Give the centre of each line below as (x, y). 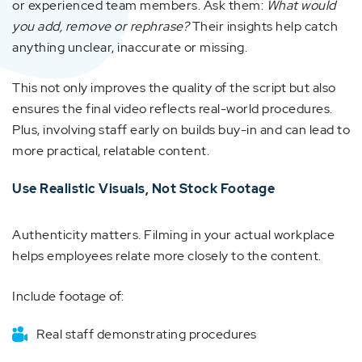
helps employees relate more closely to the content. (167, 256)
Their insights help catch (263, 26)
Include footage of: (68, 296)
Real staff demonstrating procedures (147, 334)
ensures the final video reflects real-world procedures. (173, 109)
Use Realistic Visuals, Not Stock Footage (143, 189)
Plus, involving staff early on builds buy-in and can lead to (181, 130)
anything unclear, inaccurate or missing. (130, 47)
